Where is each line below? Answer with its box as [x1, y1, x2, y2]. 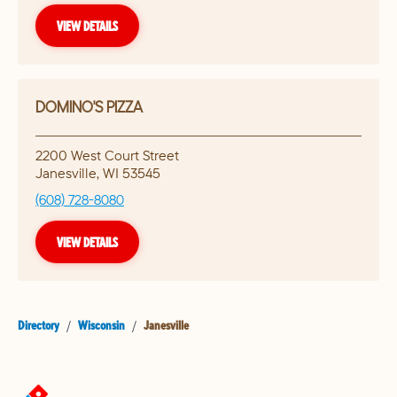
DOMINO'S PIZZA [35, 97, 143, 118]
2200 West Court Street [35, 146, 179, 165]
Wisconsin [78, 317, 125, 334]
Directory [18, 317, 59, 334]
